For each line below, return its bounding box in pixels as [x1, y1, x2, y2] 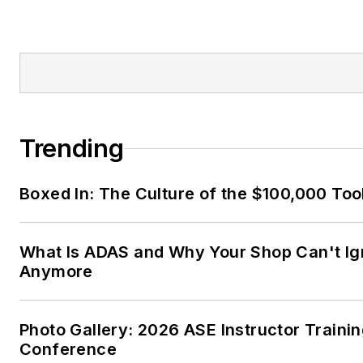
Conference [19, 340, 117, 360]
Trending [19, 134, 124, 164]
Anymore [19, 262, 93, 282]
